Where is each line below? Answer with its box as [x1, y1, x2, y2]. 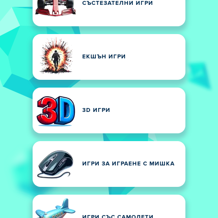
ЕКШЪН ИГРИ [82, 54, 126, 60]
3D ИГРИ [82, 108, 110, 113]
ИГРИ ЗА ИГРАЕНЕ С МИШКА [82, 161, 175, 167]
